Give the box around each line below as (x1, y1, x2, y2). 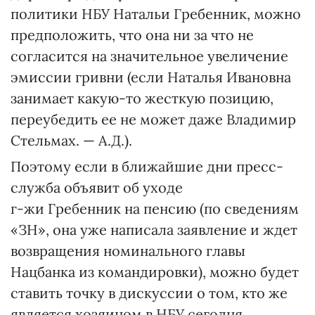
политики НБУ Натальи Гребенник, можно (11, 5, 301, 22)
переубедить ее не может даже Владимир (11, 110, 296, 128)
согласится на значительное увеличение (11, 47, 288, 65)
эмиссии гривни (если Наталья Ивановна (11, 68, 291, 86)
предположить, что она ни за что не (11, 26, 254, 44)
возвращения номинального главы (11, 242, 245, 259)
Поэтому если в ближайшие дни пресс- (11, 157, 283, 175)
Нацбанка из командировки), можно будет (11, 263, 299, 281)
